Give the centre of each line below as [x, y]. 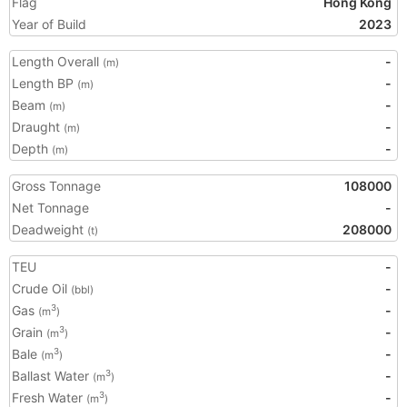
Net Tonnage [50, 208]
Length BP [45, 83]
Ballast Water [52, 376]
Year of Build [49, 24]
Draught [38, 127]
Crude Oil [41, 288]
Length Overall [57, 61]
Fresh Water [49, 397]
